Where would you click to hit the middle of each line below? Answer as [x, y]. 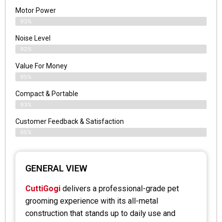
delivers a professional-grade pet [120, 189]
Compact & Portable [47, 94]
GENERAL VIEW [56, 168]
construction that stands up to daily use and [100, 214]
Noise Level [33, 38]
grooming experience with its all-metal [92, 201]
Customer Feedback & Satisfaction [70, 122]
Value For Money [41, 66]
